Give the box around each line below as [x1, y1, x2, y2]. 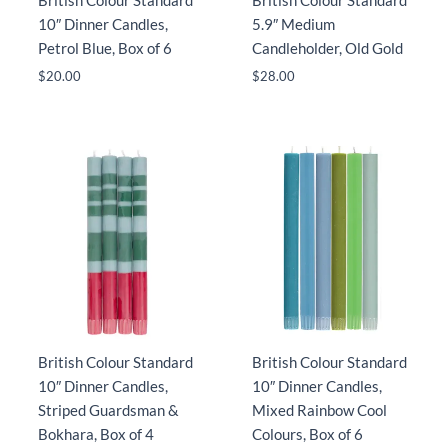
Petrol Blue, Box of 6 [37, 39, 172, 57]
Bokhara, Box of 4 [37, 426, 154, 444]
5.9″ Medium [251, 15, 335, 33]
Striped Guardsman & [37, 402, 179, 420]
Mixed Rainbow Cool [251, 402, 387, 420]
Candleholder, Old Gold [251, 39, 403, 57]
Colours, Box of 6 [251, 426, 363, 444]
